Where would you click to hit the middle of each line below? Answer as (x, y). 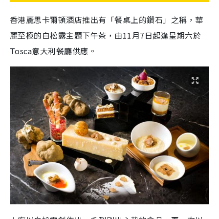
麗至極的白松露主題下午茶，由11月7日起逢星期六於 (106, 35)
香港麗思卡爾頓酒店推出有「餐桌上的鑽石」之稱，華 (107, 20)
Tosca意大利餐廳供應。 (53, 51)
